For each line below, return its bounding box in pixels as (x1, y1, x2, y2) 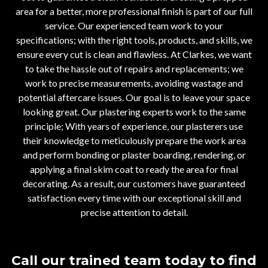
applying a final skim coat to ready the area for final (30, 163, 238, 175)
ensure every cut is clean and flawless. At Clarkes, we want (16, 48, 252, 60)
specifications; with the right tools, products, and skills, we (16, 34, 252, 46)
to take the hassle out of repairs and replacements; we (25, 63, 243, 75)
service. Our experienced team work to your (45, 20, 223, 32)
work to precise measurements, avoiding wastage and (25, 77, 243, 89)
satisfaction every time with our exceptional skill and (27, 192, 241, 204)
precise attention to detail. (80, 206, 188, 218)
